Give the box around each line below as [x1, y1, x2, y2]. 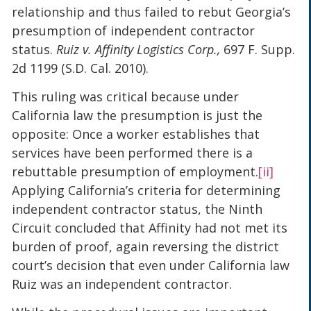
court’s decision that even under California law [12, 256, 290, 274]
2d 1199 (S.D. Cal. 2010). [12, 59, 149, 76]
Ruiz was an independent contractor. [12, 275, 233, 292]
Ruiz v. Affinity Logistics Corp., [56, 40, 224, 58]
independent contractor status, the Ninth [12, 200, 263, 217]
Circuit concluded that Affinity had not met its [12, 219, 288, 236]
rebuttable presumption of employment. [12, 162, 259, 180]
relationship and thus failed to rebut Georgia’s [12, 3, 292, 20]
